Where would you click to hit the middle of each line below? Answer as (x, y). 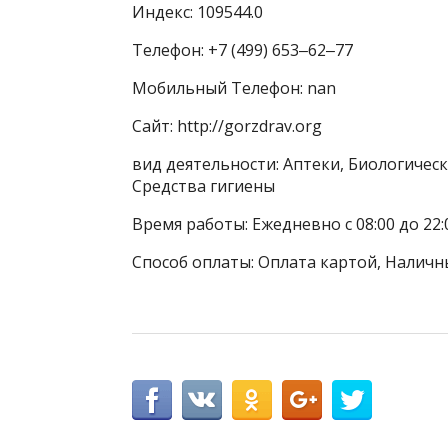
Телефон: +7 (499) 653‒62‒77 (242, 50)
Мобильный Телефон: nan (234, 88)
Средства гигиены (203, 186)
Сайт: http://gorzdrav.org (227, 126)
